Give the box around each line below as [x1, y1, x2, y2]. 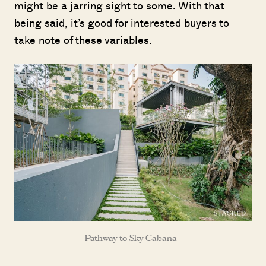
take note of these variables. [14, 32, 153, 48]
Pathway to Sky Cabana [84, 233, 182, 244]
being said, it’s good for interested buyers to [14, 15, 230, 31]
